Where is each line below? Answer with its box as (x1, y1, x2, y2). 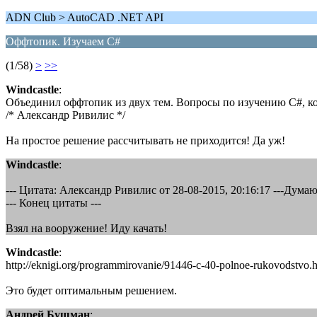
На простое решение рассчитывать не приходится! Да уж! (6, 134, 285, 146)
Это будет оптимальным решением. (6, 284, 177, 296)
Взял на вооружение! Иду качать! (6, 222, 167, 234)
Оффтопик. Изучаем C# (6, 35, 120, 47)
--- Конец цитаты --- (6, 197, 101, 209)
